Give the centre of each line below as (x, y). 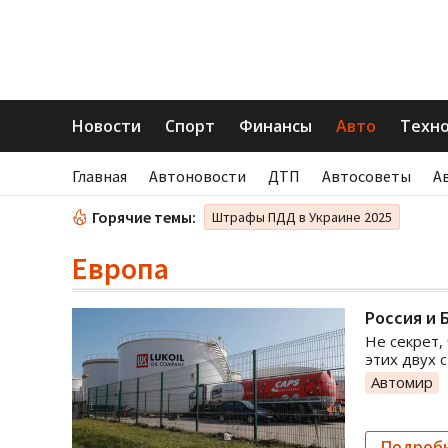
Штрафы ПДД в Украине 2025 (302, 217)
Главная (99, 176)
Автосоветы (366, 176)
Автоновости (197, 176)
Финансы (275, 126)
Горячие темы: (144, 217)
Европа (120, 268)
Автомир (402, 382)
